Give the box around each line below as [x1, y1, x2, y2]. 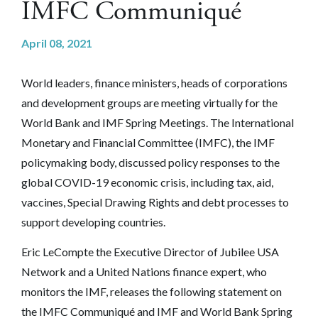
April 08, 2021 [21, 35, 92, 50]
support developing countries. [21, 214, 165, 229]
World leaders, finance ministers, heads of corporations [21, 75, 287, 89]
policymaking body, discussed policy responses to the [21, 155, 280, 169]
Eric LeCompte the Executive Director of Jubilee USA [21, 244, 279, 258]
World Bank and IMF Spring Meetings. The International [21, 115, 294, 129]
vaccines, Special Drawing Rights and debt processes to [21, 194, 289, 209]
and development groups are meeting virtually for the [21, 95, 278, 109]
